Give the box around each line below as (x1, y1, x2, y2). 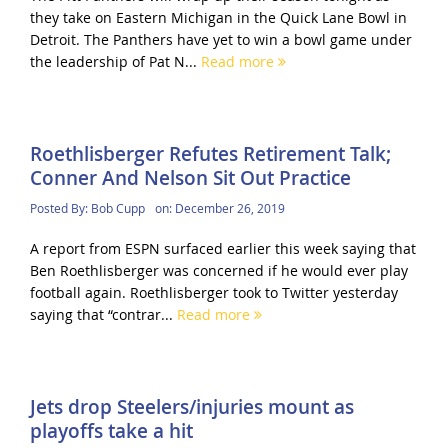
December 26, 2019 (174, 199, 285, 216)
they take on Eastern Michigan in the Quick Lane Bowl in (29, 7, 407, 27)
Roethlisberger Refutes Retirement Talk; (29, 140, 391, 167)
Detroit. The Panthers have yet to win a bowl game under (29, 29, 412, 49)
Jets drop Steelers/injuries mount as (29, 394, 354, 421)
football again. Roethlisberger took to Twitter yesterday (29, 282, 398, 302)
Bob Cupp (90, 199, 145, 216)
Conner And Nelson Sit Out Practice (29, 164, 351, 191)
